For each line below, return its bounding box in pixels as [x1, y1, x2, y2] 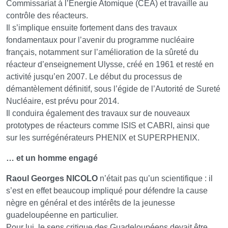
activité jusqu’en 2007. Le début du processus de [6, 72, 182, 81]
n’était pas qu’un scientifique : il [98, 174, 213, 183]
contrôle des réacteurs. [6, 11, 88, 20]
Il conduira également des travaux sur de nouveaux [6, 109, 190, 118]
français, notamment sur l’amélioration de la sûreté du [6, 48, 198, 57]
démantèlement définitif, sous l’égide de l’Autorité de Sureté [6, 84, 220, 94]
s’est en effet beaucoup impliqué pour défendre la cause [6, 186, 208, 195]
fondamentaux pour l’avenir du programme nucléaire [6, 36, 194, 45]
